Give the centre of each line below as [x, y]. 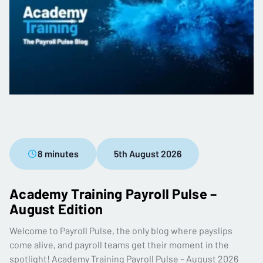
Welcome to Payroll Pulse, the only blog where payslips [121, 231]
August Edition [56, 209]
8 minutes [58, 154]
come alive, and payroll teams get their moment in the [119, 245]
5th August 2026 [148, 154]
